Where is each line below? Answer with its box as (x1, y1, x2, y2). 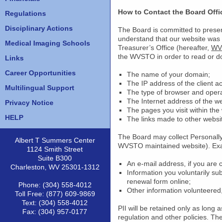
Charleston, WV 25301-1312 (10, 163, 100, 171)
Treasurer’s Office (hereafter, (118, 44, 212, 52)
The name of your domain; (127, 70, 211, 78)
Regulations (5, 9, 46, 17)
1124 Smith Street (27, 145, 83, 153)
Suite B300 (38, 154, 72, 162)
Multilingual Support (5, 84, 74, 92)
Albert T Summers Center (15, 136, 95, 144)
